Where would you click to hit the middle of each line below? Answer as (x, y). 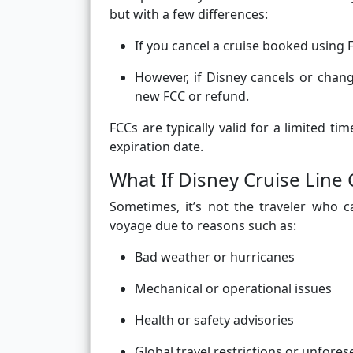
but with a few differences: (189, 15)
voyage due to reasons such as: (203, 226)
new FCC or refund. (192, 97)
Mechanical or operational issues (233, 289)
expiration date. (156, 147)
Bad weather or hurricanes (215, 257)
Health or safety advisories (214, 320)
